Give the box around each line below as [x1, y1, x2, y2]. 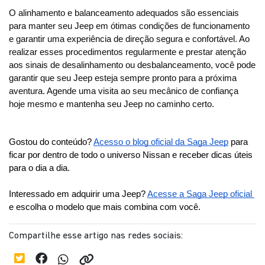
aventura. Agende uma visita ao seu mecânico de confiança [9, 86, 238, 96]
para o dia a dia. [9, 163, 72, 173]
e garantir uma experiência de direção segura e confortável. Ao [9, 34, 250, 44]
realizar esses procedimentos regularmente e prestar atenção [9, 47, 246, 57]
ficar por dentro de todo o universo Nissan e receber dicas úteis [9, 150, 253, 160]
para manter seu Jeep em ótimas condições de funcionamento [9, 21, 250, 31]
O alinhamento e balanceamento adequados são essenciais [9, 8, 239, 18]
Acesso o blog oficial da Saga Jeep [93, 137, 228, 147]
